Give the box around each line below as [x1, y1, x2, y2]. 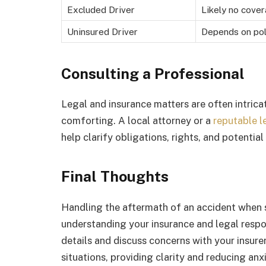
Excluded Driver [67, 4, 135, 15]
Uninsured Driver [67, 26, 138, 37]
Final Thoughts [61, 167, 169, 185]
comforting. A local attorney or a [61, 115, 213, 127]
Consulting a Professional [61, 64, 245, 83]
